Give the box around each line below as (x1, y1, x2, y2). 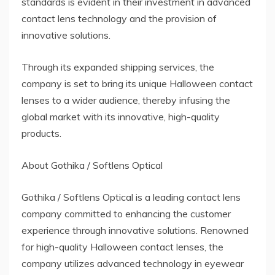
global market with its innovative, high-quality (21, 110, 220, 123)
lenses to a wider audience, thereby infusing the (21, 94, 230, 107)
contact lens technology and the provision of (21, 12, 217, 25)
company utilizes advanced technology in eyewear (21, 257, 244, 270)
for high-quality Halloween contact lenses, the (21, 241, 223, 254)
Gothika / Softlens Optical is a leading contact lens (21, 191, 241, 204)
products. (21, 127, 61, 140)
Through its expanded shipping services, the (21, 61, 214, 74)
